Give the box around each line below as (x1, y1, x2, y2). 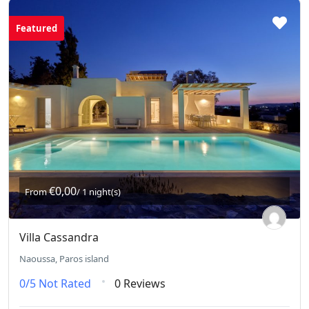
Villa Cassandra (19, 230, 99, 246)
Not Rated (39, 276, 91, 292)
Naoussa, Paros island (19, 252, 109, 266)
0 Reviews (114, 276, 166, 292)
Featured (16, 22, 57, 35)
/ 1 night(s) (77, 186, 121, 199)
